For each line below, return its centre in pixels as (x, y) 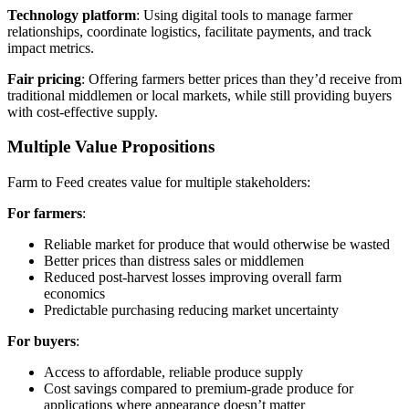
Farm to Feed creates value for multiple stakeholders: (159, 183)
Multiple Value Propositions (111, 147)
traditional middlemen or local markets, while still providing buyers (199, 95)
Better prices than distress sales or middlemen (174, 261)
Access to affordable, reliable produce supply (173, 372)
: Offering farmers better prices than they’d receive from (241, 79)
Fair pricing (44, 79)
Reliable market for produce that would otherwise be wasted (217, 245)
